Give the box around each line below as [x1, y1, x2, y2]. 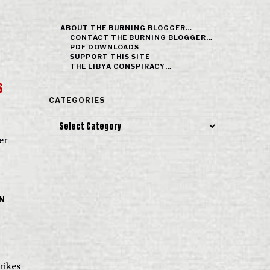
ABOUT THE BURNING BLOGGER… [60, 24, 193, 32]
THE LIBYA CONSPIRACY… [70, 62, 172, 71]
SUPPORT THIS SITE [70, 52, 151, 61]
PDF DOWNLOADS [70, 43, 140, 51]
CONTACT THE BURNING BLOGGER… [70, 33, 213, 42]
